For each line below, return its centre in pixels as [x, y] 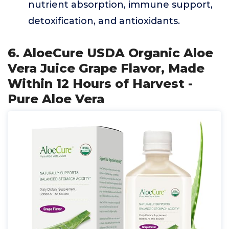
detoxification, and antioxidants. [104, 21]
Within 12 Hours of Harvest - [100, 84]
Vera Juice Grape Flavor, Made [106, 68]
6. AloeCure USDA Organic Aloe [110, 53]
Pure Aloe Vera [56, 99]
